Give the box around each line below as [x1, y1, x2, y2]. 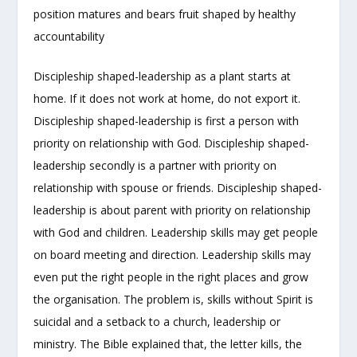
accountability [33, 28, 105, 44]
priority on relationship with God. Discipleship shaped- [33, 135, 310, 151]
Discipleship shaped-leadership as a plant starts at [33, 69, 292, 84]
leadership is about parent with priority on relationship [33, 202, 312, 218]
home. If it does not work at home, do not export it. [33, 91, 301, 107]
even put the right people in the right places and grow [33, 269, 309, 285]
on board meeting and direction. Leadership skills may [33, 247, 312, 263]
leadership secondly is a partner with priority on [33, 158, 277, 174]
